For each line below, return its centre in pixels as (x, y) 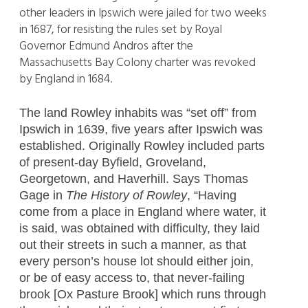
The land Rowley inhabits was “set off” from (137, 112)
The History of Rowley (126, 195)
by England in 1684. (65, 79)
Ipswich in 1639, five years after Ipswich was (141, 129)
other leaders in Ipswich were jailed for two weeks (143, 13)
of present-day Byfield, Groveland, (112, 162)
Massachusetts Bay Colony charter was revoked (137, 63)
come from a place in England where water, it (142, 211)
